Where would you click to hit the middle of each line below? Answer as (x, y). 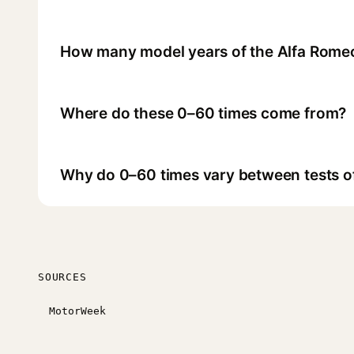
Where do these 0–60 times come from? (203, 113)
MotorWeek (77, 311)
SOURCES (62, 277)
